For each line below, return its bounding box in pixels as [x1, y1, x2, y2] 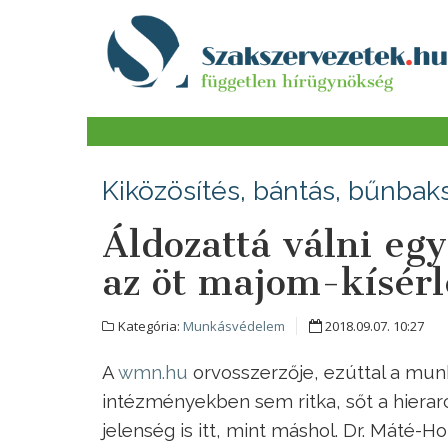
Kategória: [115, 317, 183, 336]
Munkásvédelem [183, 317, 285, 336]
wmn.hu [118, 361, 188, 384]
